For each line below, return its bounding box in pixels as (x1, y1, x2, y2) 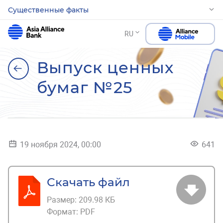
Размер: (47, 195, 79, 205)
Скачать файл (47, 175, 130, 189)
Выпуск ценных (36, 58, 174, 77)
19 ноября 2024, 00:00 (19, 140, 101, 149)
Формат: (47, 207, 80, 217)
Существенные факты (8, 5, 89, 14)
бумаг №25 (36, 78, 132, 97)
